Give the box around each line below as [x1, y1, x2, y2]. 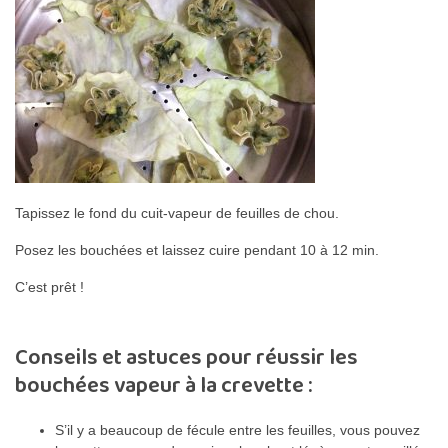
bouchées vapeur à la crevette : [15, 367, 313, 404]
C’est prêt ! [15, 278, 84, 295]
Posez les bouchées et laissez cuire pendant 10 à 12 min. [15, 241, 379, 258]
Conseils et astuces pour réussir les [15, 339, 358, 376]
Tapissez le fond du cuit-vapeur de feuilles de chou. [15, 204, 339, 221]
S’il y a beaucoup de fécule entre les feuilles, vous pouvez [55, 421, 420, 438]
